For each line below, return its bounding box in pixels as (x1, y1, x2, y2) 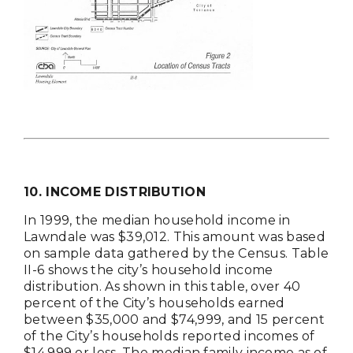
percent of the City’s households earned (24, 295, 285, 310)
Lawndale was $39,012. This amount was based (24, 229, 325, 244)
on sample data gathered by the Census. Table (24, 245, 329, 261)
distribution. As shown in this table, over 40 (24, 278, 301, 294)
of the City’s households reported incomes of (24, 328, 315, 344)
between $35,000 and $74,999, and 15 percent (24, 311, 325, 327)
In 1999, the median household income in (24, 212, 291, 228)
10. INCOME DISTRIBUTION (24, 184, 206, 199)
